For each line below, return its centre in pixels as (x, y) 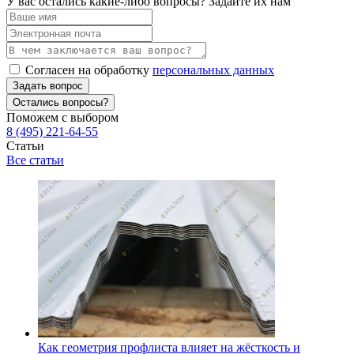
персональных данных (213, 70)
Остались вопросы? (60, 102)
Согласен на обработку (89, 70)
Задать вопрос (48, 85)
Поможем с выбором (62, 117)
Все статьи (35, 160)
